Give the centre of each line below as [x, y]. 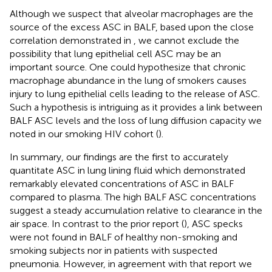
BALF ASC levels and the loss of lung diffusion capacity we [136, 120]
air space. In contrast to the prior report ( [97, 223]
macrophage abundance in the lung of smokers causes [128, 80]
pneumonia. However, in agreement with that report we [131, 263]
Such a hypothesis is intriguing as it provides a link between [136, 107]
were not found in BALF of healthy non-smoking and [124, 237]
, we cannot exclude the [186, 40]
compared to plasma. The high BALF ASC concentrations [133, 197]
